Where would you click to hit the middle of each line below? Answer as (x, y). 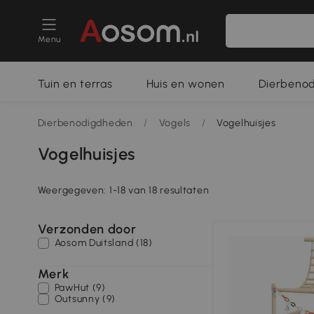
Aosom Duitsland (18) (103, 243)
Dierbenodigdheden (85, 123)
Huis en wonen (185, 84)
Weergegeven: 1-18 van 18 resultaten (123, 190)
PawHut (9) (80, 288)
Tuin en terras (75, 84)
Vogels (175, 123)
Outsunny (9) (85, 299)
